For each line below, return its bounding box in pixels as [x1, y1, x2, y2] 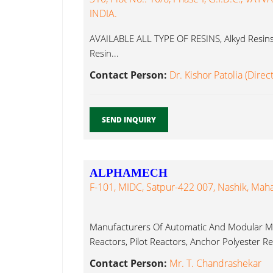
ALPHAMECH [90, 166, 168, 180]
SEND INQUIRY [102, 115, 156, 126]
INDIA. [90, 7, 117, 21]
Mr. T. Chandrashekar [169, 257, 261, 271]
